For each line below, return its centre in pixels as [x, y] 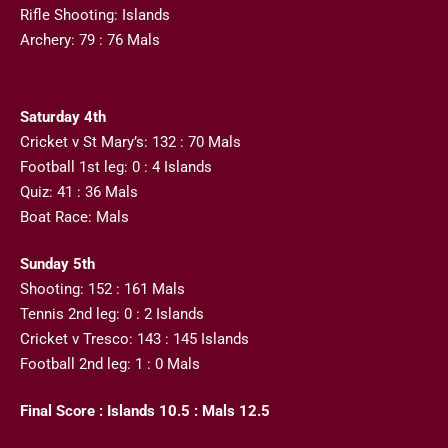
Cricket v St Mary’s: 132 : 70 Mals [130, 142]
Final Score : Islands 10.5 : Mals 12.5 [145, 411]
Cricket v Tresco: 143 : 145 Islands [134, 339]
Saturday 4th [63, 117]
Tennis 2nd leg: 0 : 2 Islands [112, 314]
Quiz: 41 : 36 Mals [79, 192]
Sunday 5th [57, 264]
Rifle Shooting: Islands [95, 15]
